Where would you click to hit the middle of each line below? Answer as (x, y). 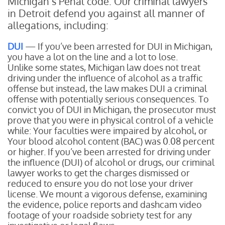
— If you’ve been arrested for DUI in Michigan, (118, 46)
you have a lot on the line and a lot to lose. (94, 57)
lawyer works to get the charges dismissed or (99, 173)
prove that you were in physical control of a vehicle (110, 120)
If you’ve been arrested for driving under (129, 152)
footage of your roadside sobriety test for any (100, 215)
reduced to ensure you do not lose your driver (100, 183)
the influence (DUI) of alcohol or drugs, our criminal (111, 162)
